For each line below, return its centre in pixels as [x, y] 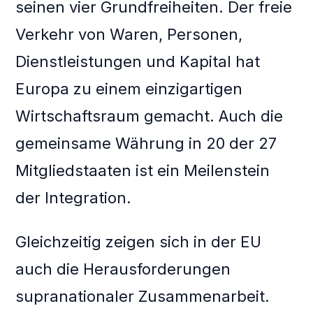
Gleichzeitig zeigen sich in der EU [139, 242]
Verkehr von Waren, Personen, [129, 35]
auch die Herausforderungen [123, 269]
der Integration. [74, 198]
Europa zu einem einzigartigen [129, 89]
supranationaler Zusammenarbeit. [143, 297]
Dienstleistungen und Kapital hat [138, 62]
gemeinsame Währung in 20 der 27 [146, 144]
